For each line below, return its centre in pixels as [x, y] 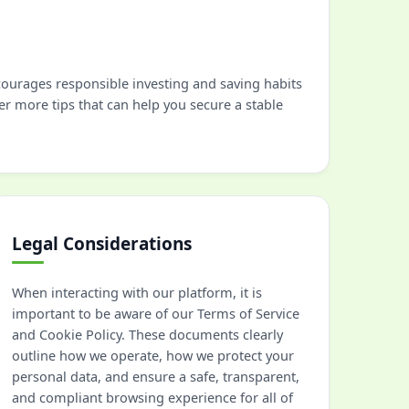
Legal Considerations [102, 244]
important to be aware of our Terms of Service [156, 313]
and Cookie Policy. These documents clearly [147, 334]
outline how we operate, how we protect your [153, 355]
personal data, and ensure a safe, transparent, [156, 376]
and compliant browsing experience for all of [152, 397]
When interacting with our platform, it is [137, 292]
